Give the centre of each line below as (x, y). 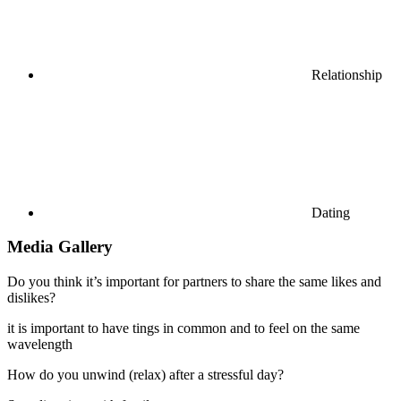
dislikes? (31, 297)
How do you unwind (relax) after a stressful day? (145, 374)
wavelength (40, 344)
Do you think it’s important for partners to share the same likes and (194, 281)
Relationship (347, 74)
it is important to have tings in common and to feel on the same (183, 328)
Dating (331, 212)
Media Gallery (60, 247)
